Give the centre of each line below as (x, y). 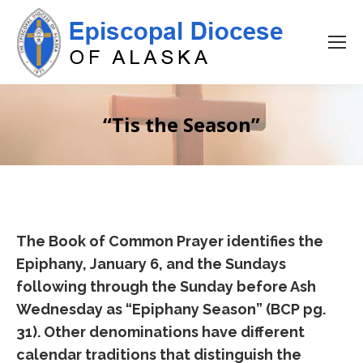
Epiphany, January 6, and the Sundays (151, 264)
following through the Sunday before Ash (166, 286)
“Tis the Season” (181, 124)
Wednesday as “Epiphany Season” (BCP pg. (171, 309)
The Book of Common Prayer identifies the (170, 241)
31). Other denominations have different (160, 332)
